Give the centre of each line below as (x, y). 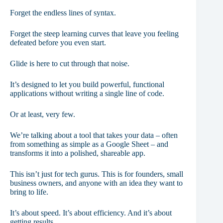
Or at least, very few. (43, 114)
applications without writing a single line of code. (87, 93)
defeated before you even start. (58, 42)
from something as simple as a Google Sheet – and (89, 144)
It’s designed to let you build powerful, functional (87, 84)
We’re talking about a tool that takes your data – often (94, 135)
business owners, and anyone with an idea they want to (96, 183)
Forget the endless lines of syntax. (63, 12)
